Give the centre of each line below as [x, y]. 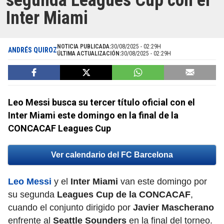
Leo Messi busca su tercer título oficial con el [101, 102]
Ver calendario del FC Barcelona [112, 155]
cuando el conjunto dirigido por [70, 208]
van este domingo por [162, 182]
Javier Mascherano [173, 208]
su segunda [32, 195]
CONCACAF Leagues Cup [59, 128]
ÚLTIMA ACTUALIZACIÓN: [89, 54]
